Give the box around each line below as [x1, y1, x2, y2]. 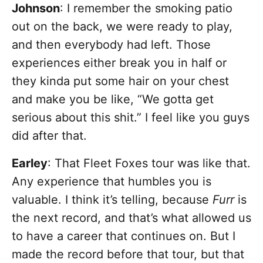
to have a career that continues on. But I [12, 229, 235, 244]
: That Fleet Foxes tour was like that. [48, 156, 251, 171]
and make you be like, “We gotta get [12, 92, 214, 107]
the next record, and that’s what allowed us [12, 211, 251, 225]
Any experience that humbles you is [12, 174, 211, 189]
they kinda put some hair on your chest [12, 74, 229, 89]
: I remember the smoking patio [60, 1, 232, 16]
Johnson [12, 1, 60, 16]
